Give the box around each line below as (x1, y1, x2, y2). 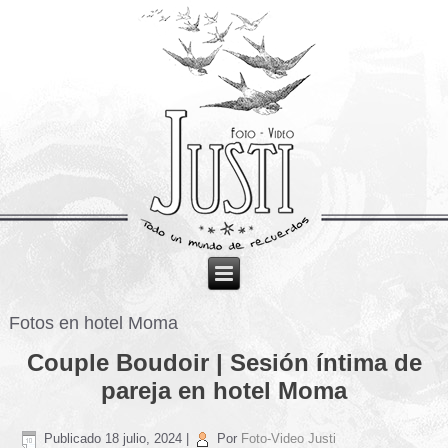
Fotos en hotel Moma (9, 312, 179, 333)
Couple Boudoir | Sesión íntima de (26, 348, 422, 376)
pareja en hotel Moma (101, 376, 347, 404)
